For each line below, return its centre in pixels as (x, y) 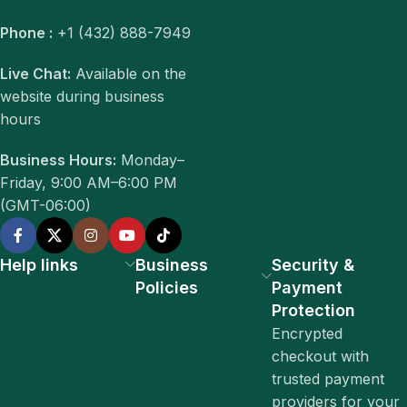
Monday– (150, 160)
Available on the (129, 74)
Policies (167, 288)
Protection (313, 311)
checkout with (320, 357)
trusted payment (328, 379)
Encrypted (307, 334)
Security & (313, 265)
